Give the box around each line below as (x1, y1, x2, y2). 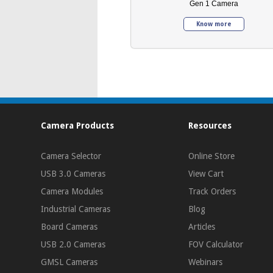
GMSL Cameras (41, 257, 98, 268)
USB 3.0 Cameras (41, 169, 106, 179)
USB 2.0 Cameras (41, 239, 106, 250)
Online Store (188, 151, 235, 161)
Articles (188, 222, 216, 232)
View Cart (188, 169, 224, 179)
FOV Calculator (188, 239, 244, 250)
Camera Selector (41, 151, 102, 161)
